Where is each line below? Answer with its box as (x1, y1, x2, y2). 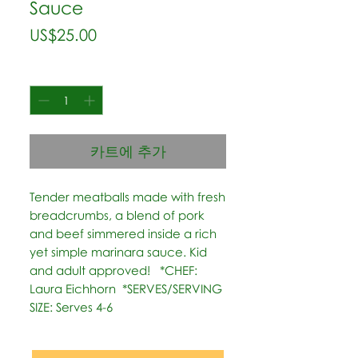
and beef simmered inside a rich (30, 226, 217, 241)
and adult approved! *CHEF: (30, 263, 197, 277)
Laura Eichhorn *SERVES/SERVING (30, 281, 222, 296)
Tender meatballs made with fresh (30, 189, 225, 204)
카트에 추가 (89, 142, 166, 160)
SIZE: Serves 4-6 (30, 300, 113, 314)
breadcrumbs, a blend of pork (30, 208, 205, 222)
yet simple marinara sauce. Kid (30, 245, 207, 259)
